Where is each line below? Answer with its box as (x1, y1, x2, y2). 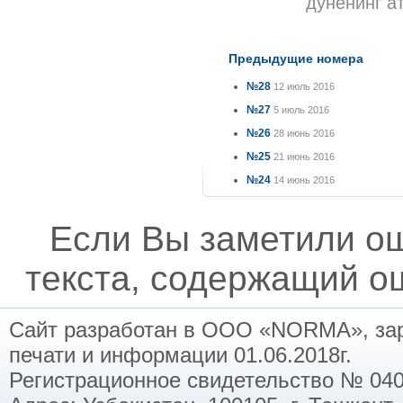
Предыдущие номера (228, 51, 363, 66)
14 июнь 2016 (273, 175, 335, 185)
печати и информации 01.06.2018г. (9, 343, 352, 367)
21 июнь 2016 (273, 151, 335, 162)
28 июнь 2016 (273, 128, 335, 139)
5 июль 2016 (273, 104, 329, 115)
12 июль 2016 (273, 81, 335, 92)
